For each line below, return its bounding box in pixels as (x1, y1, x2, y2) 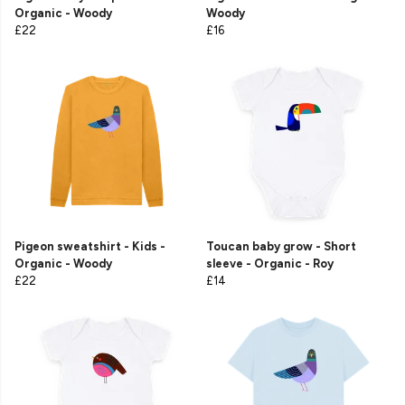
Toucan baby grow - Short (206, 240, 356, 254)
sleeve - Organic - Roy (206, 257, 334, 271)
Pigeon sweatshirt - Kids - (14, 240, 165, 254)
